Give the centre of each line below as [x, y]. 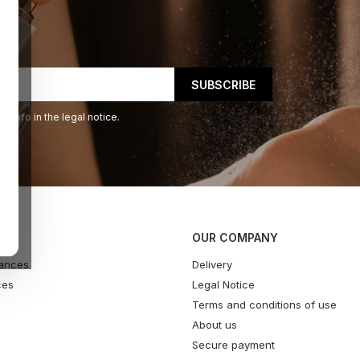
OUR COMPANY [235, 238]
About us [215, 325]
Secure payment [233, 345]
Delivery [212, 265]
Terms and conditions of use [264, 305]
